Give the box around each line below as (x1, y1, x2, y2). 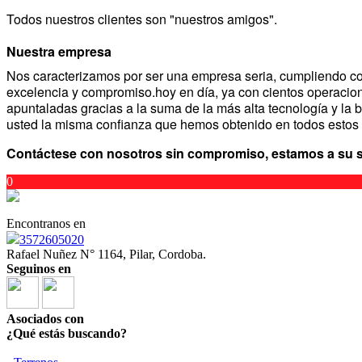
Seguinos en (6, 262, 71, 276)
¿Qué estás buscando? (6, 326, 127, 340)
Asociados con (6, 312, 84, 326)
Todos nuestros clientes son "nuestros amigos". (6, 10, 277, 28)
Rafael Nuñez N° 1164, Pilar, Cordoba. (6, 247, 206, 261)
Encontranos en (6, 217, 86, 230)
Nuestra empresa (6, 42, 112, 61)
